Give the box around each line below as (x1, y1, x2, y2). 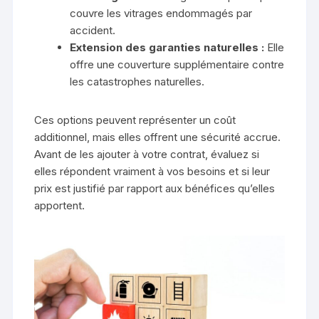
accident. (70, 23, 116, 38)
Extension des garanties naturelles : (70, 41, 265, 55)
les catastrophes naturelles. (70, 75, 205, 89)
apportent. (34, 199, 85, 213)
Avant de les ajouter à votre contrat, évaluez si (34, 147, 260, 162)
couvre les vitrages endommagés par (70, 6, 253, 21)
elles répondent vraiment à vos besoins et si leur (34, 164, 271, 179)
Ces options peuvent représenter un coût (34, 113, 236, 127)
